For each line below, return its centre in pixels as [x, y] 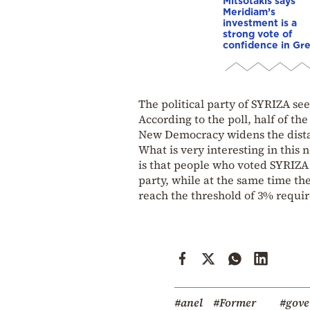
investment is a [260, 22]
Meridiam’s [249, 11]
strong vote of [257, 33]
